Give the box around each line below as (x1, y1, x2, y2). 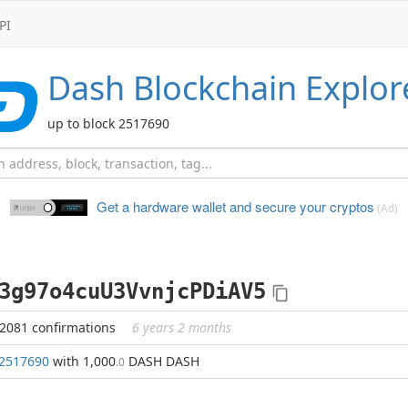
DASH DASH (125, 352, 199, 370)
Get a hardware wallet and (97, 197, 251, 216)
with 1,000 (49, 352, 116, 370)
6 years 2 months (132, 319, 231, 336)
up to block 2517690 (47, 115, 169, 132)
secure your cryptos (251, 197, 374, 216)
